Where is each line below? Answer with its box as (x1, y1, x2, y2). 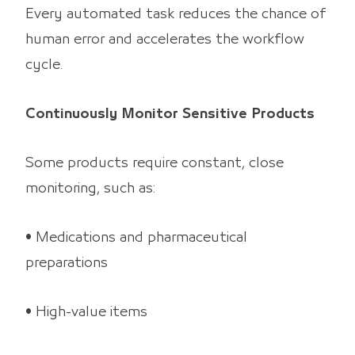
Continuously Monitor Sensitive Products (25, 107, 315, 120)
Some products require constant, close (25, 156, 284, 170)
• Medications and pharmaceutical (25, 231, 247, 244)
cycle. (25, 58, 63, 71)
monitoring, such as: (25, 181, 155, 195)
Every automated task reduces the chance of (25, 7, 326, 21)
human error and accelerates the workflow (25, 32, 304, 46)
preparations (25, 256, 108, 269)
